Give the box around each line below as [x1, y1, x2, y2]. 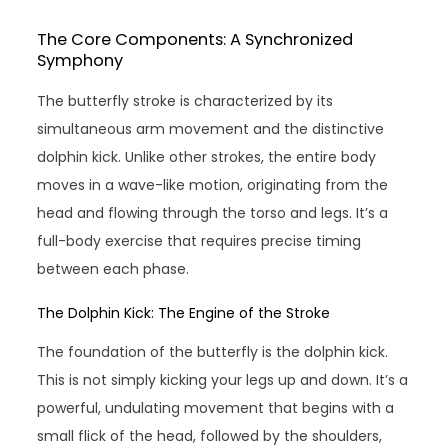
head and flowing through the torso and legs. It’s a [37, 203, 389, 224]
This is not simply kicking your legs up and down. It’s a [37, 370, 409, 391]
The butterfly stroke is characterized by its [37, 91, 334, 112]
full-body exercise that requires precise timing [37, 231, 362, 252]
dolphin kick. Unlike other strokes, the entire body [37, 147, 377, 168]
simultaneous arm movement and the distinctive [37, 119, 385, 140]
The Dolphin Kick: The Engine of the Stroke [37, 303, 331, 324]
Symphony [37, 49, 124, 73]
